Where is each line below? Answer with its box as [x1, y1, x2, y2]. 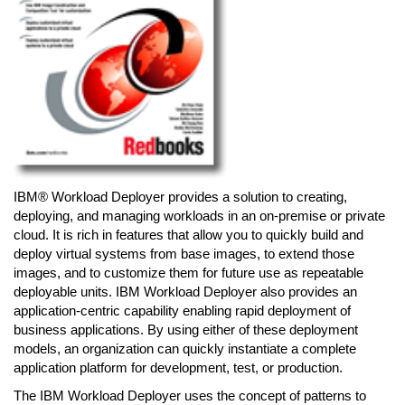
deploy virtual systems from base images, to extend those [14, 246, 354, 261]
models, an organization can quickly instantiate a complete [14, 341, 356, 356]
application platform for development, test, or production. [14, 360, 343, 375]
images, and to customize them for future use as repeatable [14, 265, 363, 280]
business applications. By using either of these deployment [14, 322, 358, 337]
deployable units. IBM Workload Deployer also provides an [14, 284, 357, 299]
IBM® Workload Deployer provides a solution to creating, [14, 189, 347, 204]
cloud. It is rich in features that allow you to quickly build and [14, 227, 363, 242]
